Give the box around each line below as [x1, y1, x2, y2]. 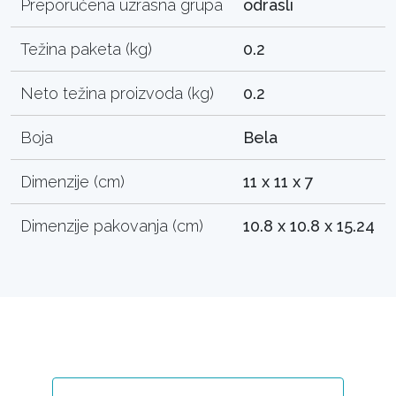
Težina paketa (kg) [20, 39, 153, 58]
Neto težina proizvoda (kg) [20, 83, 215, 103]
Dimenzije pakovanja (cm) [20, 216, 204, 235]
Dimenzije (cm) [20, 171, 126, 191]
